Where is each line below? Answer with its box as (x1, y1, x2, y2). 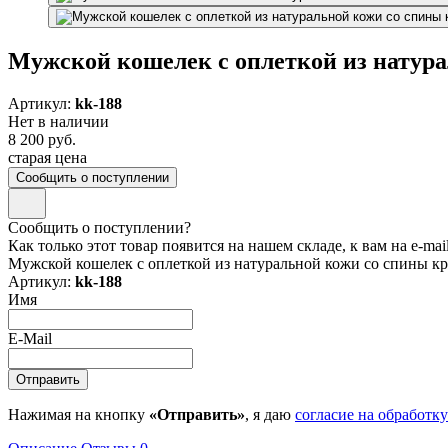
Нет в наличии (8, 112, 109, 130)
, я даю (245, 405, 295, 423)
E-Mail (8, 329, 52, 347)
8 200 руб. (8, 130, 76, 148)
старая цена (8, 148, 87, 166)
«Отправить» (149, 405, 245, 423)
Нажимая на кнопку (8, 405, 149, 423)
